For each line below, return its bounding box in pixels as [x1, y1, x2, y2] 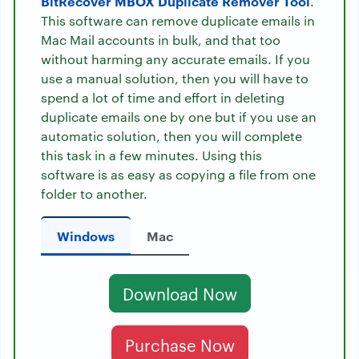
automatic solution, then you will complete [41, 127, 302, 145]
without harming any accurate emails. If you [41, 50, 310, 68]
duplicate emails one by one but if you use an [41, 108, 317, 126]
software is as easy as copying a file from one [41, 166, 316, 184]
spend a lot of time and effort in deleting [41, 89, 284, 107]
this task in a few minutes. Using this [41, 147, 262, 164]
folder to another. [41, 185, 147, 203]
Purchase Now [124, 333, 235, 357]
